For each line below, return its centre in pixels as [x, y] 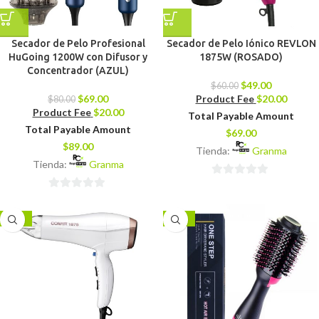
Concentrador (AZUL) [78, 70]
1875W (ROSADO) [241, 57]
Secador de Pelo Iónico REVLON [241, 43]
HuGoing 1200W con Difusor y [78, 57]
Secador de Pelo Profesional [78, 43]
